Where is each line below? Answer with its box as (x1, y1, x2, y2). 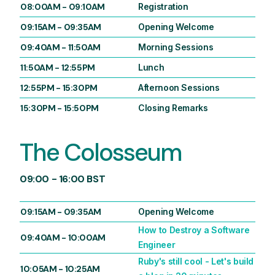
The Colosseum (20, 136, 181, 169)
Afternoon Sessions (138, 82, 220, 93)
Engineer (138, 239, 176, 250)
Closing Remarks (138, 103, 208, 114)
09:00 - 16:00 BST (20, 172, 106, 186)
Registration (138, 1, 188, 12)
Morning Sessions (138, 42, 214, 53)
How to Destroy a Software (138, 225, 250, 236)
